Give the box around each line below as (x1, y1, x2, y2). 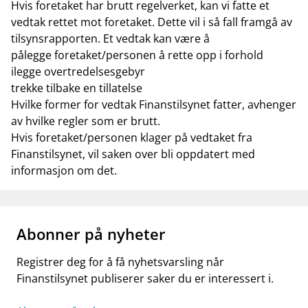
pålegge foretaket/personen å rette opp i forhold (11, 47, 263, 63)
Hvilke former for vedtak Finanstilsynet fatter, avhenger (11, 97, 296, 112)
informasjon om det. (11, 163, 120, 178)
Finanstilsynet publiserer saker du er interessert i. (16, 271, 274, 286)
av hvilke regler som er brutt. (11, 113, 163, 129)
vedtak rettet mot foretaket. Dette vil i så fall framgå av (11, 14, 292, 30)
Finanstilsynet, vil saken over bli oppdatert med (11, 146, 255, 162)
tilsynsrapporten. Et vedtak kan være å (11, 31, 212, 46)
